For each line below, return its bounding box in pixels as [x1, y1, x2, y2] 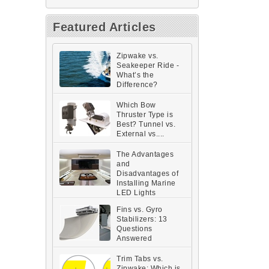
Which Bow [116, 100, 156, 109]
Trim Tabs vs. [116, 254, 163, 263]
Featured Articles [53, 20, 156, 34]
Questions [116, 224, 153, 233]
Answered [116, 234, 152, 243]
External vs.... [116, 129, 165, 138]
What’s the [116, 70, 154, 79]
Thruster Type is [116, 110, 173, 119]
